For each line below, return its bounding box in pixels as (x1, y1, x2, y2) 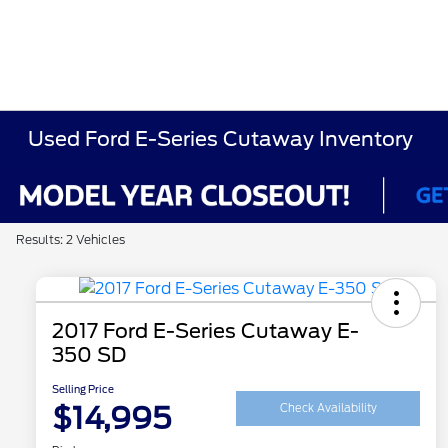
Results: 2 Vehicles (16, 232, 125, 247)
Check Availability (279, 400, 377, 415)
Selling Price (52, 383, 114, 396)
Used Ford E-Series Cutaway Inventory (28, 127, 414, 151)
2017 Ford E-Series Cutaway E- (52, 319, 359, 344)
